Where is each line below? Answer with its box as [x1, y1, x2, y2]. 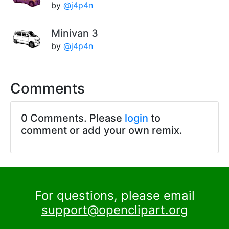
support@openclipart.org [41, 202, 188, 218]
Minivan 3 [51, 27, 98, 40]
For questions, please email [34, 188, 195, 203]
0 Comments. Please [21, 112, 125, 125]
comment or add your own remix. [21, 124, 182, 137]
